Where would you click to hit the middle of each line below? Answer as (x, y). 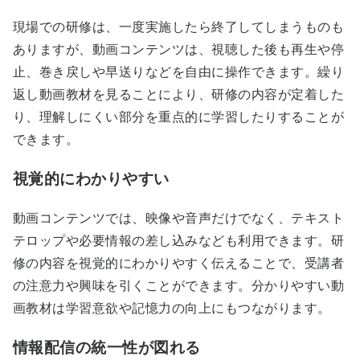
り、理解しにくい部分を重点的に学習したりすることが (178, 117)
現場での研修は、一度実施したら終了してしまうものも (178, 27)
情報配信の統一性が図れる (107, 347)
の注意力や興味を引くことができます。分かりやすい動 (179, 285)
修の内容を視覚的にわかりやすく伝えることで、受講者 (178, 263)
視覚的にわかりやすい (91, 179)
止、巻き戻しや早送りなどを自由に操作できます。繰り (178, 72)
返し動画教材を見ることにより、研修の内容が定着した (178, 95)
